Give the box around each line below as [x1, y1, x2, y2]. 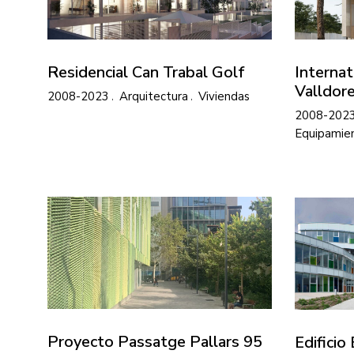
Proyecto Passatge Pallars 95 [47, 330, 262, 352]
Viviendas [198, 88, 250, 104]
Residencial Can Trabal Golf [47, 61, 245, 83]
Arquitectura [119, 88, 188, 104]
